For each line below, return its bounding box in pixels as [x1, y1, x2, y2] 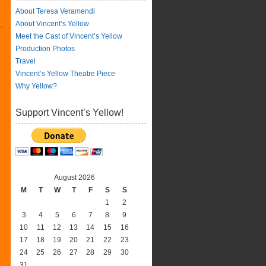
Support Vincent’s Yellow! [15, 107, 123, 118]
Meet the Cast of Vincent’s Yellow [15, 32, 122, 40]
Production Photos [15, 45, 75, 53]
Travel [15, 57, 36, 65]
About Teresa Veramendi [15, 7, 95, 15]
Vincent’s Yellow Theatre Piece [15, 69, 115, 78]
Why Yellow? [15, 82, 57, 90]
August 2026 [53, 173, 95, 182]
